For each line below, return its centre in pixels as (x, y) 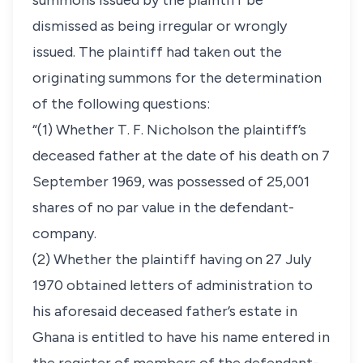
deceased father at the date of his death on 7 (181, 156)
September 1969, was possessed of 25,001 (171, 181)
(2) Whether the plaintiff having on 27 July (172, 259)
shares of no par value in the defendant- (163, 207)
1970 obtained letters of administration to (173, 285)
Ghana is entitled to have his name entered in (181, 337)
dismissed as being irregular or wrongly (160, 26)
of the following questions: (121, 104)
